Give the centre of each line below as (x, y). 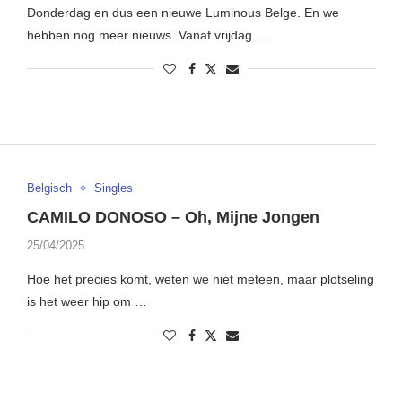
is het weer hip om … (87, 302)
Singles (113, 188)
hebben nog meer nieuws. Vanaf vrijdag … (147, 35)
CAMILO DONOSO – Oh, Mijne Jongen (173, 218)
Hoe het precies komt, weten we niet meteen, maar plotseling (200, 280)
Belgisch (49, 188)
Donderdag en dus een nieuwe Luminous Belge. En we (183, 12)
